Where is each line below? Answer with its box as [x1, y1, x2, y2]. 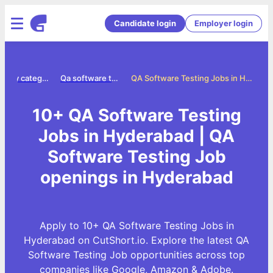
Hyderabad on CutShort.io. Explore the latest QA [24, 233, 249, 246]
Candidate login [114, 18, 176, 28]
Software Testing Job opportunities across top [28, 248, 245, 261]
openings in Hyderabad [40, 166, 233, 188]
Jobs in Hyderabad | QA [38, 125, 235, 146]
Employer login [194, 18, 253, 28]
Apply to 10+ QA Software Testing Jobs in [39, 219, 234, 232]
